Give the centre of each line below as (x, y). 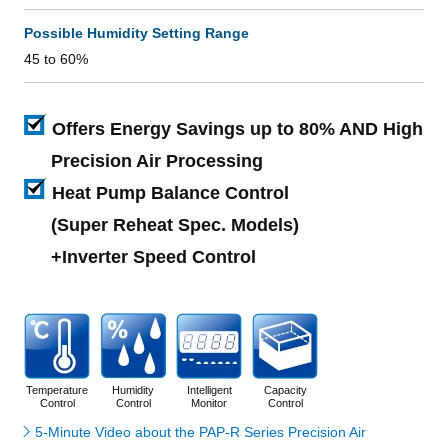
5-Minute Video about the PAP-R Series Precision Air (201, 432)
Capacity (285, 390)
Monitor (209, 403)
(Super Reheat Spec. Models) (175, 225)
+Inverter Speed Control (153, 257)
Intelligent (209, 390)
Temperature (57, 390)
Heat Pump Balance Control (170, 193)
